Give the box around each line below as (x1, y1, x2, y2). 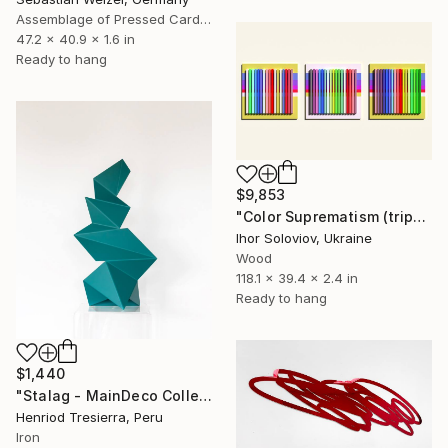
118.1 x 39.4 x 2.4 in (236, 270, 358, 287)
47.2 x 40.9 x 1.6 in (16, 31, 135, 48)
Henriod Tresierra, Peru (16, 408, 163, 425)
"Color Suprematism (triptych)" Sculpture (412, 208, 426, 226)
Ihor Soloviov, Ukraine (236, 230, 372, 247)
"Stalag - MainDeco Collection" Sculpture (198, 386, 212, 404)
